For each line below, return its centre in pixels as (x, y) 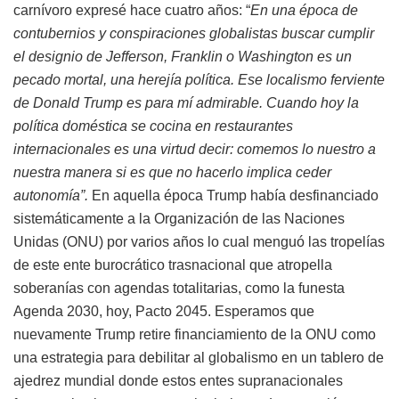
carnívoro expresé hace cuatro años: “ (132, 10)
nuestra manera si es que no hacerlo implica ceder (172, 172)
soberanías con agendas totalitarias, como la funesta (179, 288)
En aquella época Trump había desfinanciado (233, 195)
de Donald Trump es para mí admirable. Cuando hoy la (186, 102)
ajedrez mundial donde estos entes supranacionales (178, 380)
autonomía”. (51, 195)
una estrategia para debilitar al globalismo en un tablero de (199, 357)
